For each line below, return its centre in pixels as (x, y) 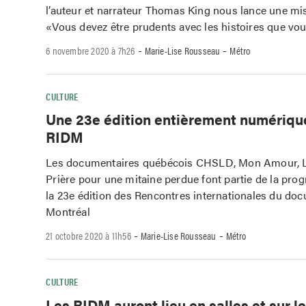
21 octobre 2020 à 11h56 (88, 235)
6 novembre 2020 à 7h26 (91, 50)
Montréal (68, 212)
